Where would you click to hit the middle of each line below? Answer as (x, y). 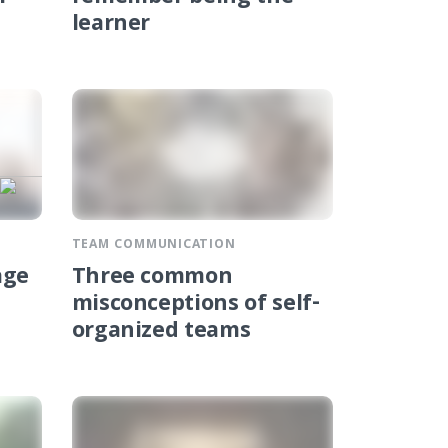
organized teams (161, 333)
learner (111, 26)
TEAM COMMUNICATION (153, 246)
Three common (152, 279)
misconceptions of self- (195, 306)
